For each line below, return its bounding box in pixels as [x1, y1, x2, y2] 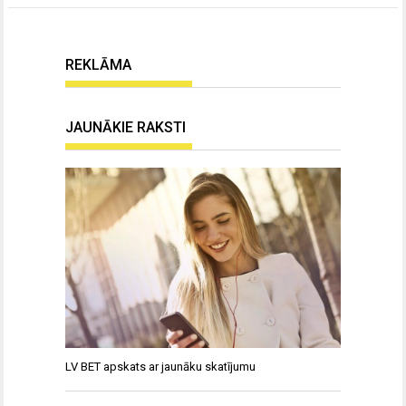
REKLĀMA [65, 56, 131, 74]
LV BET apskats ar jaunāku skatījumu [65, 359, 256, 373]
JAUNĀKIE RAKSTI [65, 118, 186, 136]
